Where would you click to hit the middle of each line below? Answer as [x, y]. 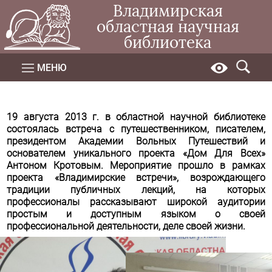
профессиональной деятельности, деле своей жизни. [126, 226]
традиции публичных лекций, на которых [136, 190]
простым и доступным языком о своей [136, 214]
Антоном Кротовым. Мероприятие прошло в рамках [136, 165]
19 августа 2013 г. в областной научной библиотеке [136, 117]
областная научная [168, 27]
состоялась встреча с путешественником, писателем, [136, 129]
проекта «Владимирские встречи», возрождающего [136, 178]
